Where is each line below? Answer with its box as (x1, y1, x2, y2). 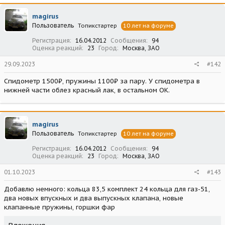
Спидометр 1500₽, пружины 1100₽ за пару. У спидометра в (4, 77, 200, 86)
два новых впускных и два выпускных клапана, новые (4, 194, 183, 203)
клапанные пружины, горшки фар (4, 203, 115, 212)
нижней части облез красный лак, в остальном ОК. (4, 86, 170, 95)
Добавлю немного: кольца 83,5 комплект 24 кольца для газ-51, (4, 185, 210, 194)
